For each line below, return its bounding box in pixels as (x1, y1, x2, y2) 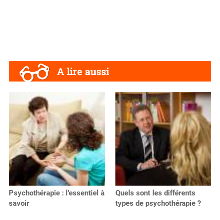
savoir (9, 198, 29, 208)
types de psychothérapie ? (115, 198, 201, 208)
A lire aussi (57, 64, 109, 78)
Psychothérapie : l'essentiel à (9, 188, 105, 197)
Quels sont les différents (115, 188, 195, 197)
